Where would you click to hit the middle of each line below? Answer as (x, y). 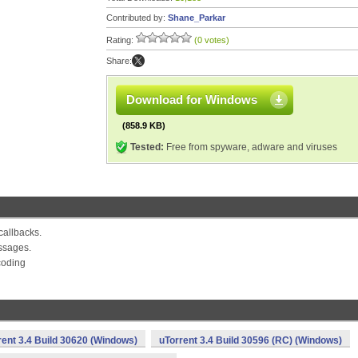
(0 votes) (212, 40)
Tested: (147, 147)
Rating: (121, 40)
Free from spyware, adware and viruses (251, 147)
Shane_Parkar (197, 18)
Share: (119, 61)
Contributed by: (137, 18)
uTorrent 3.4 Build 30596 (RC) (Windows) (251, 340)
